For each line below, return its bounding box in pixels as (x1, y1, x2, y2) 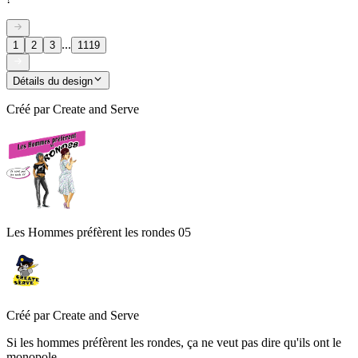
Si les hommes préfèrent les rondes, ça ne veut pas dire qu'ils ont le (6, 335, 341, 349)
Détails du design (13, 74, 93, 87)
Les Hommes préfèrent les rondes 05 (6, 225, 191, 239)
